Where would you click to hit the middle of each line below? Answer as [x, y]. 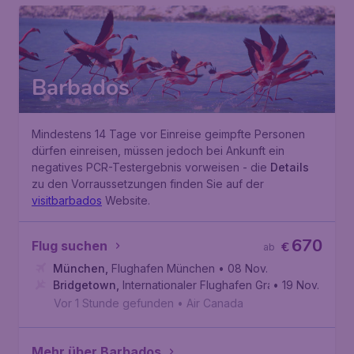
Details [290, 167]
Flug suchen [70, 246]
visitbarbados [67, 200]
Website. [126, 200]
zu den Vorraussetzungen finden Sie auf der [148, 184]
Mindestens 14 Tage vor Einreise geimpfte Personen [168, 134]
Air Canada [215, 303]
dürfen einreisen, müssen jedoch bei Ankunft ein [158, 151]
